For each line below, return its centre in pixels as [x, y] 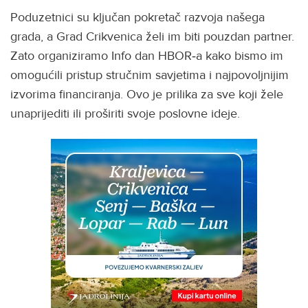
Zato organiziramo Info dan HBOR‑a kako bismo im [147, 56]
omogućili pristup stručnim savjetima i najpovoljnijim [150, 75]
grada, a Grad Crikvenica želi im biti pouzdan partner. [152, 36]
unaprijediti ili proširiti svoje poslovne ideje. [125, 113]
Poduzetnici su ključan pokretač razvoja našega [137, 17]
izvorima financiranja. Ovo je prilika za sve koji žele [147, 94]
